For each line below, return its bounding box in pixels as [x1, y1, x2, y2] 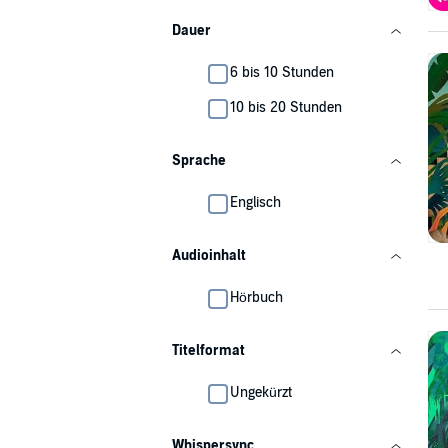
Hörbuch [230, 289, 283, 306]
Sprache [172, 152, 226, 169]
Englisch [230, 194, 281, 211]
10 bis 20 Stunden [230, 99, 342, 116]
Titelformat [172, 342, 245, 359]
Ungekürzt [230, 384, 292, 401]
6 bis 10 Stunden [230, 64, 334, 81]
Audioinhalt [172, 247, 246, 264]
